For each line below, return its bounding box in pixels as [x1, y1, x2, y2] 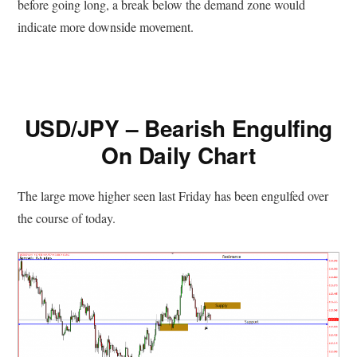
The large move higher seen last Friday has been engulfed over [18, 186, 329, 204]
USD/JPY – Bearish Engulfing [24, 111, 333, 144]
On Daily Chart [101, 138, 256, 171]
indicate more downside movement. [18, 18, 194, 35]
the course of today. [18, 209, 116, 226]
